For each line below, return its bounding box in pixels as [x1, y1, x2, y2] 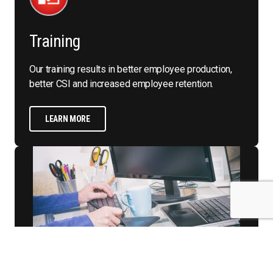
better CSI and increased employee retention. [29, 78, 213, 90]
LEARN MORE [45, 114, 90, 124]
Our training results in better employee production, [29, 63, 232, 76]
